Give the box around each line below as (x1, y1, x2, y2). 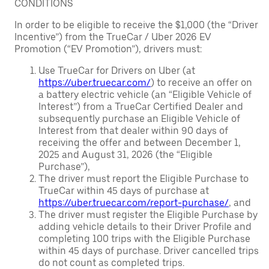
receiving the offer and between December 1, (38, 137, 241, 148)
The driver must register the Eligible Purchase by (38, 209, 258, 220)
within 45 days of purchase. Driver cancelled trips (38, 245, 259, 256)
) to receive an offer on (151, 77, 252, 88)
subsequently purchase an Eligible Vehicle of (38, 113, 240, 124)
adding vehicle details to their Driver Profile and (38, 221, 252, 232)
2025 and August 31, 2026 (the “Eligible (38, 149, 213, 160)
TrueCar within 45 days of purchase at (38, 185, 209, 196)
